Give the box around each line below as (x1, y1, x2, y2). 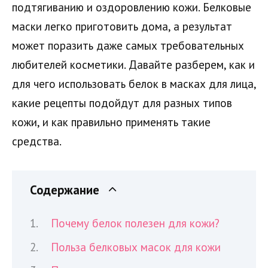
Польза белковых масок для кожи (51, 239, 221, 254)
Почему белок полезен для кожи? (51, 216, 220, 231)
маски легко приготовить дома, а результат (12, 19, 232, 34)
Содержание (30, 181, 99, 198)
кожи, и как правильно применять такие (12, 115, 211, 130)
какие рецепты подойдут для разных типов (12, 96, 232, 111)
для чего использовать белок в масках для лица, (12, 77, 256, 92)
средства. (12, 134, 62, 149)
